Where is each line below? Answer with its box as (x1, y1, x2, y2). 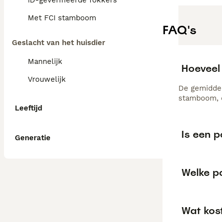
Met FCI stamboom (28, 13, 96, 22)
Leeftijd (15, 104, 42, 112)
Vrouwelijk (28, 75, 66, 84)
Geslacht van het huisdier (12, 38, 105, 47)
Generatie (15, 133, 51, 142)
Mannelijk (28, 57, 62, 66)
